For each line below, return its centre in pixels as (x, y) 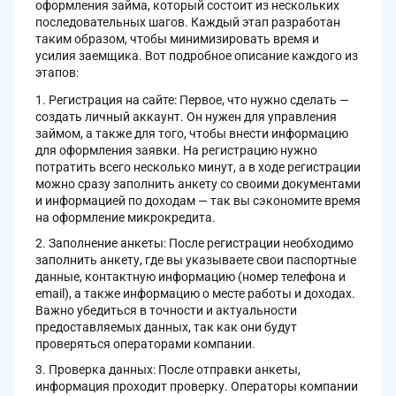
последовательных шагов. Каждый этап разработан (188, 22)
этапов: (57, 72)
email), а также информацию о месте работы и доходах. (195, 293)
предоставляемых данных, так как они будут (166, 327)
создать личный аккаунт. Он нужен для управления (186, 116)
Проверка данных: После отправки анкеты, (175, 369)
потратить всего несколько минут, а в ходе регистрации (198, 167)
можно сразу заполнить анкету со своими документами (198, 183)
